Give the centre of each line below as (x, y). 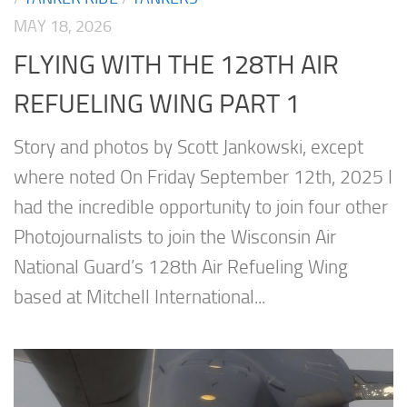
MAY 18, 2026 (63, 26)
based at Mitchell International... (139, 298)
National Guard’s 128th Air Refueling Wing (181, 268)
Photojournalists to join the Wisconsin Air (175, 238)
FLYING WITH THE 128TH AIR (176, 65)
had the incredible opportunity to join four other (201, 208)
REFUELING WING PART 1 (157, 104)
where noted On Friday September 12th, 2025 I (203, 178)
